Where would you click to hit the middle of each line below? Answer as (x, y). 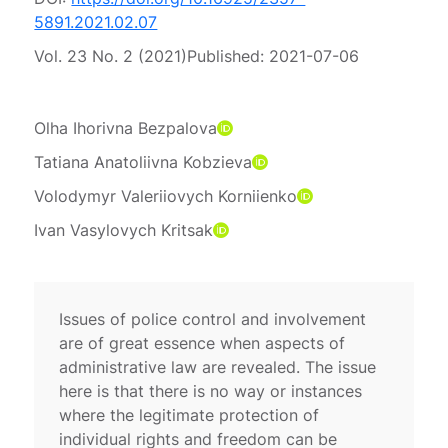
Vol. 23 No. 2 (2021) (111, 55)
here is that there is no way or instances (211, 390)
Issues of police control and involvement (213, 318)
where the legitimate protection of (189, 414)
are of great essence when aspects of (202, 342)
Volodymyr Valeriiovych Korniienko (166, 195)
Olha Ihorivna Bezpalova (126, 127)
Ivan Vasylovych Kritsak (124, 229)
